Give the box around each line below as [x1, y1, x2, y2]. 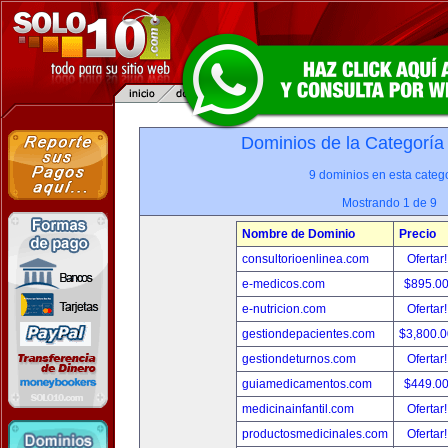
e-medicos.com [242, 277, 325, 291]
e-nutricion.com [242, 302, 326, 316]
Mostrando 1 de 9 [341, 196, 437, 210]
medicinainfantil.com [242, 402, 354, 416]
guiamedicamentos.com [242, 377, 372, 391]
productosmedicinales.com [242, 427, 388, 441]
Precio [399, 227, 436, 241]
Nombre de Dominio [242, 227, 355, 241]
